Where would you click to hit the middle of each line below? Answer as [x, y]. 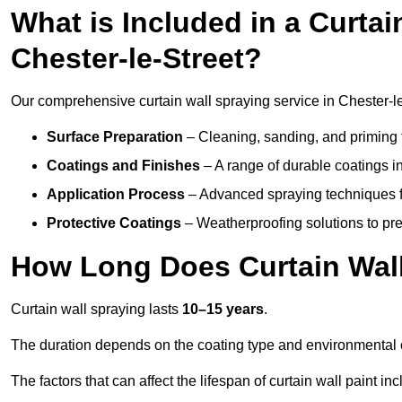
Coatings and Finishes [123, 166]
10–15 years [223, 310]
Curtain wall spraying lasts [96, 310]
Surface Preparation [115, 137]
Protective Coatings [114, 223]
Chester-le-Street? [136, 59]
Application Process [116, 195]
